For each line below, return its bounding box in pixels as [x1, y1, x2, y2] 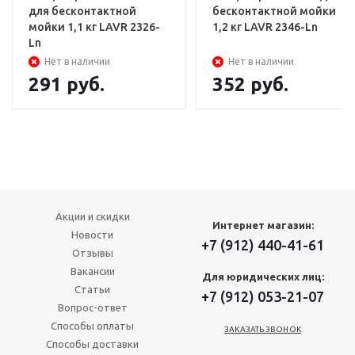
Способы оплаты [51, 320, 134, 332]
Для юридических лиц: [201, 271, 324, 283]
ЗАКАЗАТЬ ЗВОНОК [224, 325, 301, 334]
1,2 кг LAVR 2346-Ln [212, 21, 318, 34]
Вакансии [70, 265, 115, 277]
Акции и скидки [55, 211, 130, 223]
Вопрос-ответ [57, 302, 128, 314]
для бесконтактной [29, 5, 136, 18]
